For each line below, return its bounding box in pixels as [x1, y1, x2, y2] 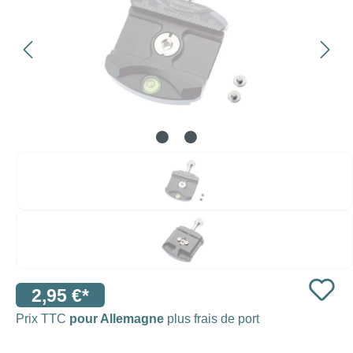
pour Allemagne [69, 311, 164, 325]
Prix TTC [16, 311, 69, 325]
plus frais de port [164, 311, 259, 325]
